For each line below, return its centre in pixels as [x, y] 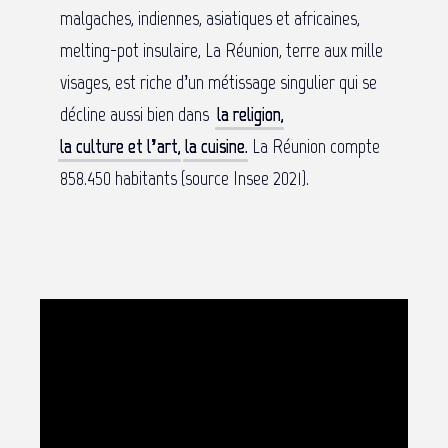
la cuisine [215, 146]
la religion [249, 114]
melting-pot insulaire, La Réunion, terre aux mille [221, 50]
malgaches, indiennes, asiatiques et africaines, [210, 18]
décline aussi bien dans [136, 114]
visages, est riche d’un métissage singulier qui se [218, 82]
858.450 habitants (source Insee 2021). [184, 178]
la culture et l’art [119, 146]
